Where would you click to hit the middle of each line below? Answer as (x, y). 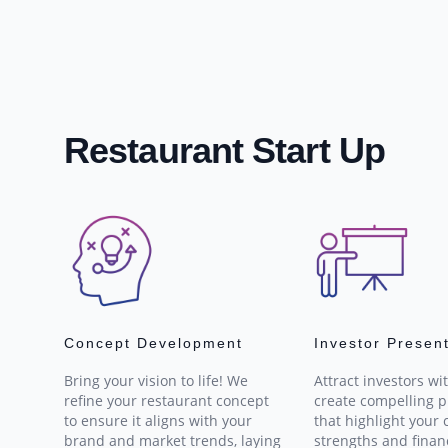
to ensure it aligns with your (158, 421)
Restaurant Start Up (224, 151)
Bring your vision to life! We (156, 381)
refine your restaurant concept (166, 401)
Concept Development (153, 343)
